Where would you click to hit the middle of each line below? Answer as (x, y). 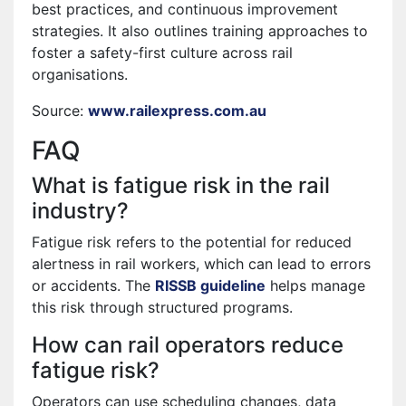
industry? (80, 210)
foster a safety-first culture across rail (162, 52)
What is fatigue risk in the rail (181, 185)
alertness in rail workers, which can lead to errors (201, 263)
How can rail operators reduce (188, 344)
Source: (60, 110)
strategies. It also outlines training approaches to (200, 30)
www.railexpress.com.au (177, 110)
